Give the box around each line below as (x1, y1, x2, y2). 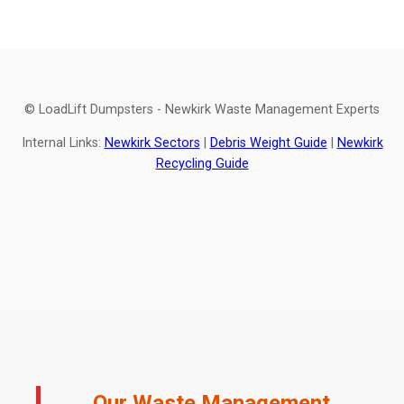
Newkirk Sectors (104, 135, 200, 151)
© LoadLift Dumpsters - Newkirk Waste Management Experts (24, 101, 380, 117)
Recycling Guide (155, 156, 249, 172)
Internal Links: (21, 135, 105, 151)
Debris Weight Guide (209, 135, 327, 151)
